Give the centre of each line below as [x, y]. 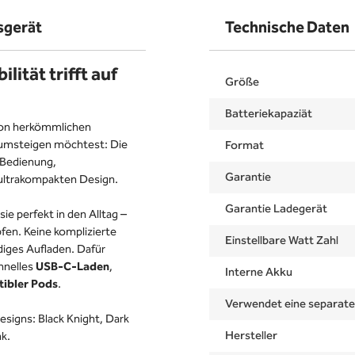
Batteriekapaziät [269, 114]
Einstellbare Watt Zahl [282, 241]
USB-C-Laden [73, 267]
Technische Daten [287, 28]
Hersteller [251, 336]
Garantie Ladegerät [276, 209]
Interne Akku [259, 273]
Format [244, 146]
